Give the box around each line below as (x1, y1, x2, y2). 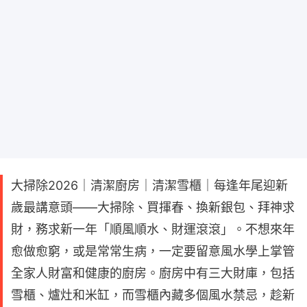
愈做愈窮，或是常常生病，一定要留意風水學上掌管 (11, 243, 295, 258)
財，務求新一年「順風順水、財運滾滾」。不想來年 (11, 221, 295, 236)
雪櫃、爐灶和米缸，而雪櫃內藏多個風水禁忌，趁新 (11, 287, 295, 302)
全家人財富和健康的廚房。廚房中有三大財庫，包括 (11, 265, 295, 280)
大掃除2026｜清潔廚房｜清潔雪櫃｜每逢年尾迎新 (11, 177, 288, 193)
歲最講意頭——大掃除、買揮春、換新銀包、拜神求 (11, 199, 295, 214)
